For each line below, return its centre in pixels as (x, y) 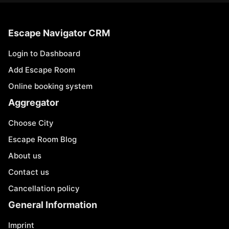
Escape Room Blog (42, 139)
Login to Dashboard (44, 53)
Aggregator (33, 102)
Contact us (29, 172)
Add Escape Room (42, 70)
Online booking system (50, 86)
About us (25, 156)
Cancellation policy (44, 188)
